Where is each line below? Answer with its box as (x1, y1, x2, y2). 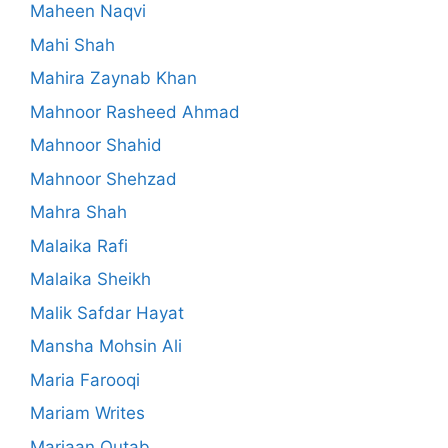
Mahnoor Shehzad (30, 168, 177, 189)
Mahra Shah (30, 202, 127, 223)
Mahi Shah (30, 34, 115, 55)
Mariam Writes (30, 403, 145, 424)
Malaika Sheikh (30, 269, 151, 290)
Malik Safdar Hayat (30, 302, 184, 323)
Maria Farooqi (30, 369, 140, 390)
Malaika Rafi (30, 235, 128, 256)
